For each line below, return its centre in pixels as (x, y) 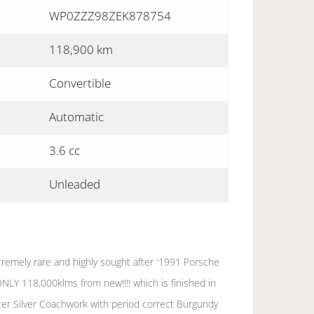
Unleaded (75, 184)
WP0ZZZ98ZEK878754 (110, 16)
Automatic (76, 117)
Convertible (80, 83)
